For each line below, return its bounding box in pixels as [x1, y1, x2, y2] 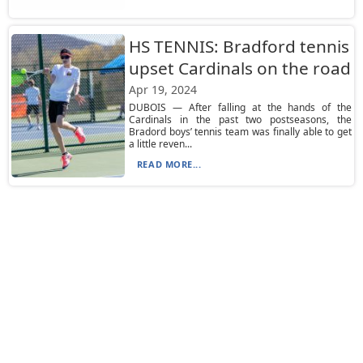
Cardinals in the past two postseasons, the [128, 113, 352, 126]
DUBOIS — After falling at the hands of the [128, 100, 352, 114]
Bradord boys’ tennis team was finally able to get [128, 125, 352, 139]
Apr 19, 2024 [128, 82, 197, 97]
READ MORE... [136, 158, 202, 170]
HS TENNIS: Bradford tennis [128, 35, 349, 58]
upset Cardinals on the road [128, 57, 351, 79]
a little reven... [128, 137, 192, 151]
